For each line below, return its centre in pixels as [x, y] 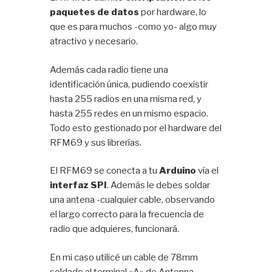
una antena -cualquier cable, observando [133, 200]
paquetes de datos [95, 12]
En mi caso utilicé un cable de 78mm [124, 257]
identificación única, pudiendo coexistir [129, 84]
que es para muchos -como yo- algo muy [134, 27]
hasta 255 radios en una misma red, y [126, 99]
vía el [208, 171]
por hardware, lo [173, 12]
